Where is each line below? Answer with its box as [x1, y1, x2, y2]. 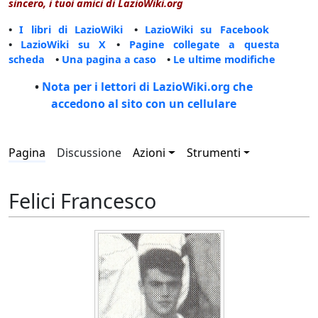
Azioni [133, 145, 165, 161]
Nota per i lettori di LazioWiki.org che [42, 79, 253, 95]
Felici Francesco [9, 186, 156, 214]
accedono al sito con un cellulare [51, 96, 237, 112]
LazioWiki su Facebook [144, 22, 269, 37]
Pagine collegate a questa [128, 37, 280, 52]
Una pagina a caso [62, 52, 156, 67]
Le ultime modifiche [173, 52, 275, 67]
